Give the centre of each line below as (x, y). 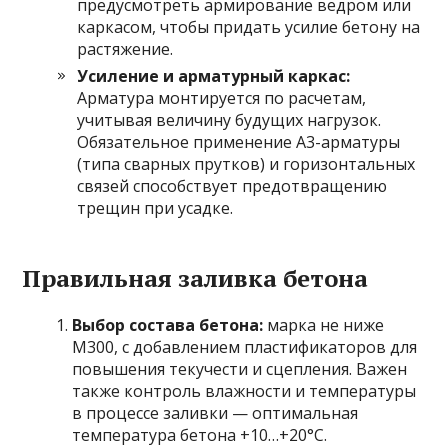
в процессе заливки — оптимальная (215, 412)
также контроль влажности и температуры (244, 390)
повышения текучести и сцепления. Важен (240, 368)
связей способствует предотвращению (232, 185)
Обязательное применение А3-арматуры (239, 141)
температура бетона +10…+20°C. (200, 434)
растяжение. (125, 48)
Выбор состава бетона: (168, 324)
